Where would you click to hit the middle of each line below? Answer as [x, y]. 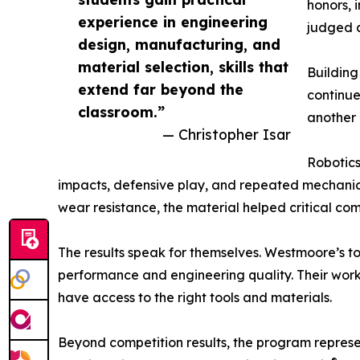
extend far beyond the [161, 90]
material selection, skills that [183, 67]
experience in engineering [173, 22]
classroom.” [121, 112]
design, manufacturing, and [179, 45]
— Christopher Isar [227, 135]
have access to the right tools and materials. [195, 298]
